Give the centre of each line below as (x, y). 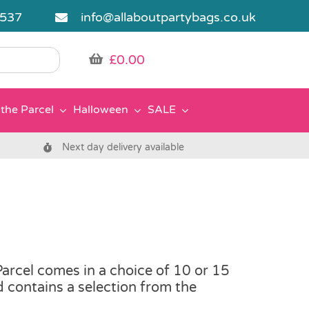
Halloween (101, 110)
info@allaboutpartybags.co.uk (169, 17)
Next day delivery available (123, 147)
